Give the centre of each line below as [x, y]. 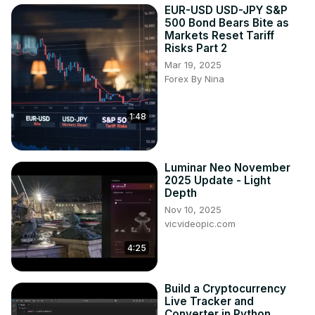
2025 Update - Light [218, 181]
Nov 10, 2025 [193, 210]
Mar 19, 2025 [193, 65]
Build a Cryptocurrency [225, 289]
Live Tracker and [209, 302]
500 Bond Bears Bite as [227, 23]
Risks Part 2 [196, 49]
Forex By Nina [194, 79]
